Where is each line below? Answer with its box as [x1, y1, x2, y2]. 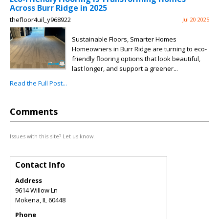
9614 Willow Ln [15, 186, 58, 195]
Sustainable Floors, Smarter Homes [72, 35, 176, 44]
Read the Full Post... [10, 79, 67, 88]
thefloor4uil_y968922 [10, 15, 71, 24]
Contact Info [15, 159, 65, 170]
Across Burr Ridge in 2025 [10, 2, 107, 13]
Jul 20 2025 [182, 16, 209, 23]
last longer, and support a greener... [72, 64, 178, 73]
